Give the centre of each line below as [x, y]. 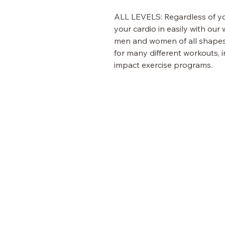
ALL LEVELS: [138, 17]
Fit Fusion [62, 129]
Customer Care [48, 218]
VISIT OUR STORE [58, 188]
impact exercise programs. [163, 65]
